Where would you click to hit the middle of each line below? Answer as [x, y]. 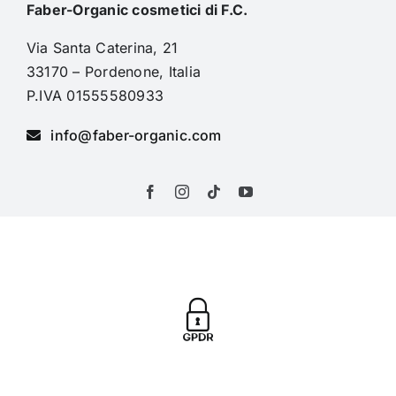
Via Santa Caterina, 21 [102, 47]
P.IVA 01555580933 [95, 95]
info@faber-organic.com [136, 135]
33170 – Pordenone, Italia [113, 71]
